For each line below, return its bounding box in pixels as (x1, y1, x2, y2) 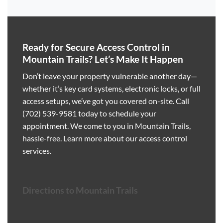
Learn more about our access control (63, 133, 187, 143)
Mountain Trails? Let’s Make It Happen (22, 53, 183, 65)
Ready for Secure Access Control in (22, 41, 170, 53)
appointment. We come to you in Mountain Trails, (22, 121, 191, 131)
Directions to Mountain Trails (22, 185, 138, 196)
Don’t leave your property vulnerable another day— (22, 71, 197, 81)
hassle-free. (22, 133, 63, 143)
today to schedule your (77, 109, 156, 118)
